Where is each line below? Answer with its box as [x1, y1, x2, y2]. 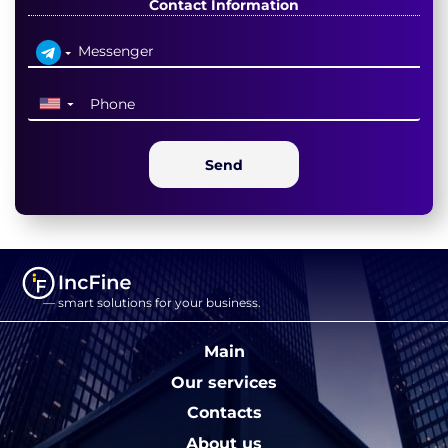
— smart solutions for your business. [42, 294, 261, 310]
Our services [171, 371, 277, 392]
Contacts [186, 402, 262, 423]
